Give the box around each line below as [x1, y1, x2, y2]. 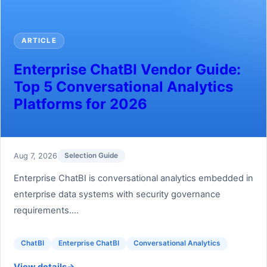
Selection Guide [64, 151, 118, 160]
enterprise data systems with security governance [13, 189, 221, 200]
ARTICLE [21, 36, 57, 45]
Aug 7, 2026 [13, 151, 57, 160]
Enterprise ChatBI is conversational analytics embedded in [13, 173, 253, 184]
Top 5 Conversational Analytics [13, 77, 233, 95]
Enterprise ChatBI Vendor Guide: [13, 60, 241, 78]
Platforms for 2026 [13, 95, 147, 113]
